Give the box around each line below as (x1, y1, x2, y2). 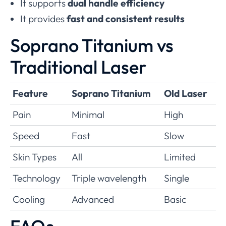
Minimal (72, 108, 104, 121)
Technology (13, 172, 61, 184)
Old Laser (164, 87, 207, 99)
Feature (13, 87, 48, 99)
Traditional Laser (10, 55, 146, 78)
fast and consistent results (67, 12, 185, 25)
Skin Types (13, 150, 56, 163)
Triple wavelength (72, 172, 146, 184)
